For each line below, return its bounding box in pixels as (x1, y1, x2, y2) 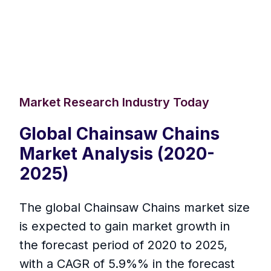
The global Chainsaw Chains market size (19, 200, 250, 215)
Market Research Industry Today (19, 95, 209, 110)
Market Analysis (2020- (19, 143, 215, 165)
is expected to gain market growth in (19, 219, 230, 234)
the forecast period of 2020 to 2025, (19, 238, 227, 253)
